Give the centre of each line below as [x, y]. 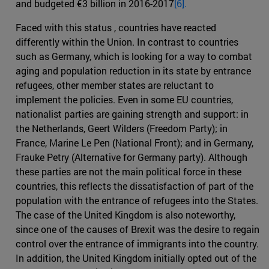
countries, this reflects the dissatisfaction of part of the [134, 186]
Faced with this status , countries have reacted [116, 27]
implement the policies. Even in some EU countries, [124, 99]
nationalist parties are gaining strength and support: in [132, 113]
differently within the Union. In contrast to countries [127, 41]
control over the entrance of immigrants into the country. [137, 243]
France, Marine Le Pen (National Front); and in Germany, [134, 142]
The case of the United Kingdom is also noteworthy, [125, 214]
